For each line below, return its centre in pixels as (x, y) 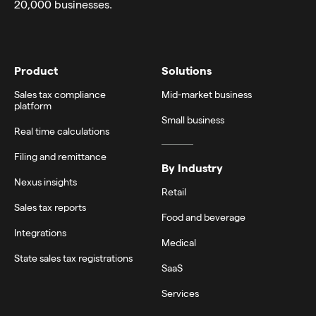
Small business (193, 119)
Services (180, 293)
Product (36, 70)
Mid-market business (206, 94)
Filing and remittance (60, 156)
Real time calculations (62, 130)
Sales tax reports (50, 207)
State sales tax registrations (73, 257)
